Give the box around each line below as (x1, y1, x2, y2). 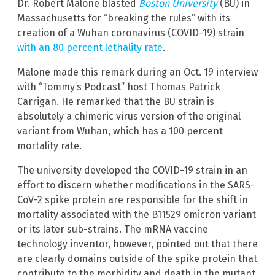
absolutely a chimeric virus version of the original (17, 110, 241, 122)
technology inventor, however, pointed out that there (17, 238, 258, 250)
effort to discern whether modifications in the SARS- (17, 179, 255, 191)
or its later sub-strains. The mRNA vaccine (17, 223, 208, 235)
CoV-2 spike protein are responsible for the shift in (17, 193, 248, 206)
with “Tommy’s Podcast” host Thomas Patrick (17, 80, 220, 93)
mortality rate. (17, 139, 82, 152)
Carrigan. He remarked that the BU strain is (17, 95, 214, 107)
